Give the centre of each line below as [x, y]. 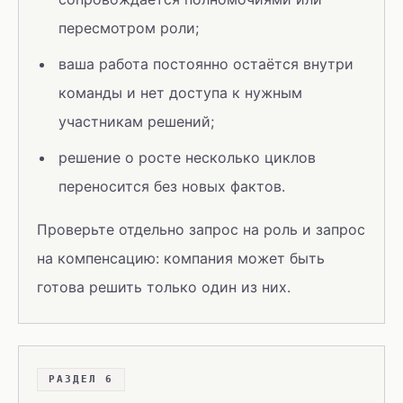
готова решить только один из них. [164, 287]
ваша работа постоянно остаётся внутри [206, 64]
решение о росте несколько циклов [187, 157]
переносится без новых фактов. [172, 186]
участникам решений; [136, 121]
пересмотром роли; [129, 28]
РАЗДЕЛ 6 [81, 379]
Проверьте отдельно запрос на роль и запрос [201, 229]
